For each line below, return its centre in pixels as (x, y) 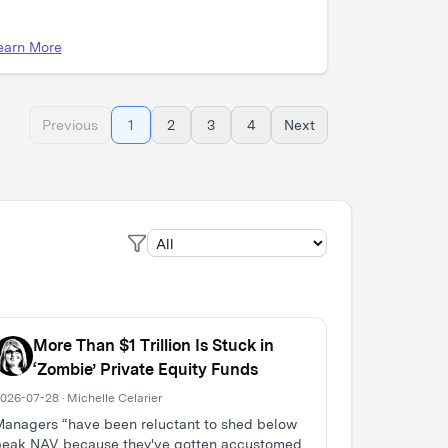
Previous (70, 125)
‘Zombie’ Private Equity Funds (145, 369)
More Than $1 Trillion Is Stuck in (153, 345)
